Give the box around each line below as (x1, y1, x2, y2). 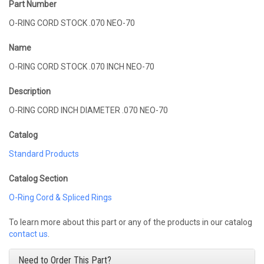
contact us (9, 229, 48, 239)
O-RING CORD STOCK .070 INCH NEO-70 (9, 62, 154, 71)
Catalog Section (9, 174, 68, 183)
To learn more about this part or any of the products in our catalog (9, 217, 252, 227)
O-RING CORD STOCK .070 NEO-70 (107, 18, 135, 28)
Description (9, 87, 51, 96)
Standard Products (9, 149, 79, 159)
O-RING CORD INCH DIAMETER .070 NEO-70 (140, 105, 168, 115)
